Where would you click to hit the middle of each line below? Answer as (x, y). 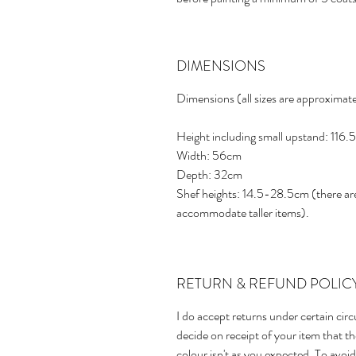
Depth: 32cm (209, 175)
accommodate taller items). (243, 213)
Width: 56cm (209, 156)
